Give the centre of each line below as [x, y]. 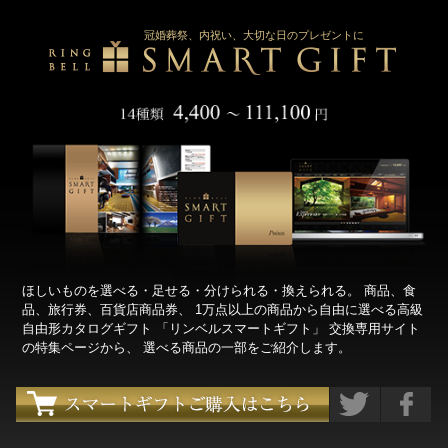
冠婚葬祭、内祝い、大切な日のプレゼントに [254, 35]
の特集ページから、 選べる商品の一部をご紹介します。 [187, 347]
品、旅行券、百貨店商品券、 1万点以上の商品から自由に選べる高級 [223, 309]
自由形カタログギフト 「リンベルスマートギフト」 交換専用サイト [221, 328]
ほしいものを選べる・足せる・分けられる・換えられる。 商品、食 [219, 290]
